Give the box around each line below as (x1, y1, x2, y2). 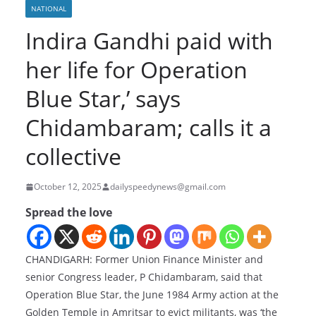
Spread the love (25, 205, 112, 221)
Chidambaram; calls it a (25, 112, 272, 143)
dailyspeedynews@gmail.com (110, 181, 226, 193)
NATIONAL (31, 4, 66, 14)
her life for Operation (25, 54, 248, 85)
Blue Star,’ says (25, 83, 181, 114)
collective (25, 141, 121, 172)
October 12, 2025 (34, 181, 102, 193)
